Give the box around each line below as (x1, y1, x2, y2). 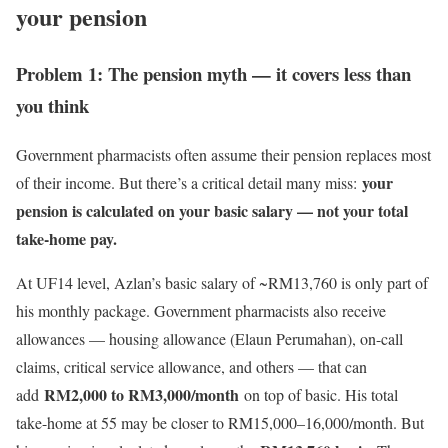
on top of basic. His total (239, 383, 398, 405)
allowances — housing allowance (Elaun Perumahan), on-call (16, 327, 403, 349)
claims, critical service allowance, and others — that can (16, 355, 367, 377)
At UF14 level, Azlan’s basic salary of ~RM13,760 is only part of (16, 271, 428, 293)
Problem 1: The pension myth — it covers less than (16, 59, 411, 87)
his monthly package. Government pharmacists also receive (16, 299, 386, 321)
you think (16, 91, 89, 119)
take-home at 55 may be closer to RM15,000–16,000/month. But (16, 411, 424, 433)
